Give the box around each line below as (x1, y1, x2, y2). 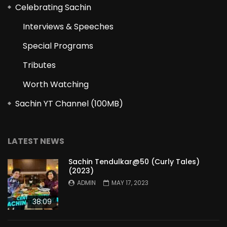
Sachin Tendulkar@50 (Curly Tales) (68, 156, 200, 167)
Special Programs (23, 40, 93, 52)
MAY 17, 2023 (111, 178, 148, 187)
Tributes (23, 59, 56, 71)
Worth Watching (23, 78, 89, 90)
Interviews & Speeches (23, 20, 113, 32)
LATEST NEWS (8, 135, 64, 147)
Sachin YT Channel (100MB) (15, 97, 123, 109)
